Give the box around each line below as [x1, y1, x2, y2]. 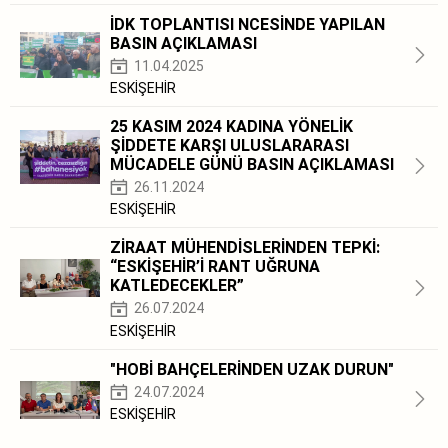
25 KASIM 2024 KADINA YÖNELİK [110, 117, 353, 137]
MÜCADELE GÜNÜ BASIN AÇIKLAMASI [110, 155, 394, 175]
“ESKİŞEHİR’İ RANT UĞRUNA [110, 257, 320, 277]
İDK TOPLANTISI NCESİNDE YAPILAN [110, 14, 385, 34]
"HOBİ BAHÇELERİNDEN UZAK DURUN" [110, 359, 394, 379]
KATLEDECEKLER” [110, 276, 244, 296]
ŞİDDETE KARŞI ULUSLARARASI [110, 136, 349, 156]
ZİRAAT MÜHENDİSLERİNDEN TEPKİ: [110, 238, 380, 258]
